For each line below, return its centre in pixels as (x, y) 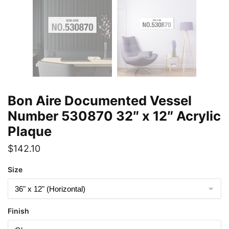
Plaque (30, 131)
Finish (18, 211)
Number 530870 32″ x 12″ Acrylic (114, 116)
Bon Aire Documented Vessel (100, 100)
